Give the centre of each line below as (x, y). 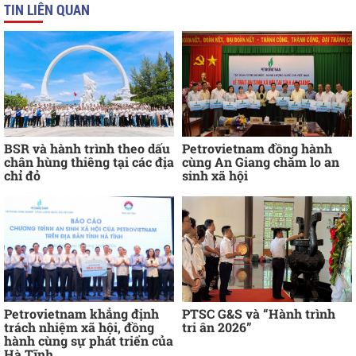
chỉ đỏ (22, 176)
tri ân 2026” (217, 327)
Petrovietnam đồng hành (257, 149)
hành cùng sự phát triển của (89, 341)
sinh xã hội (215, 176)
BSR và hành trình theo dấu (87, 149)
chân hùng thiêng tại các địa (89, 162)
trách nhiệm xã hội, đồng (79, 327)
